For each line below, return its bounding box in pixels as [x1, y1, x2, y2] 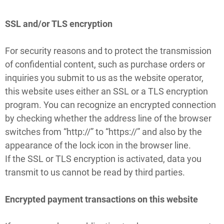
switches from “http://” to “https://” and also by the [5, 126, 202, 137]
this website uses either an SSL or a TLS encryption [5, 85, 208, 96]
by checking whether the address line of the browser [5, 112, 211, 123]
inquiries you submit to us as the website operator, [5, 72, 203, 83]
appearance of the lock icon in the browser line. [5, 139, 191, 150]
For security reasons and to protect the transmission [5, 45, 211, 56]
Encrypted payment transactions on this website [5, 193, 198, 204]
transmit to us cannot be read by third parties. [5, 166, 185, 177]
